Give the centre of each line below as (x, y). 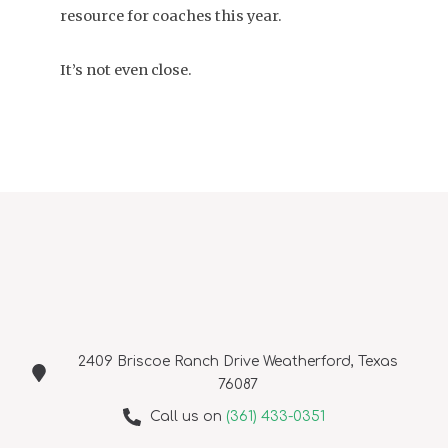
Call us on (188, 417)
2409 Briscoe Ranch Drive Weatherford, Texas (237, 362)
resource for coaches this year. (171, 15)
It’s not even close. (126, 70)
